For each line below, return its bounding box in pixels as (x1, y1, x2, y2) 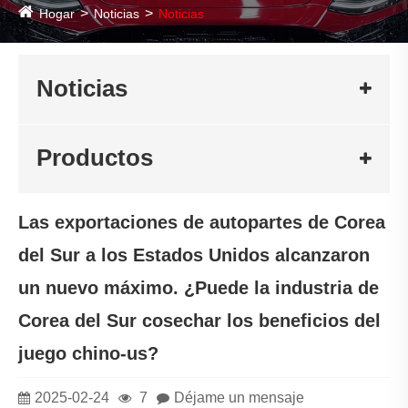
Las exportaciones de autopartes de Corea (18, 211, 385, 232)
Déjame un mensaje (174, 389, 304, 405)
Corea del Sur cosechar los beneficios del (18, 310, 381, 331)
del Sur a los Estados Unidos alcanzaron (18, 244, 370, 265)
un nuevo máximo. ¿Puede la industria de (18, 277, 379, 298)
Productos (36, 144, 153, 172)
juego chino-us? (18, 342, 158, 363)
